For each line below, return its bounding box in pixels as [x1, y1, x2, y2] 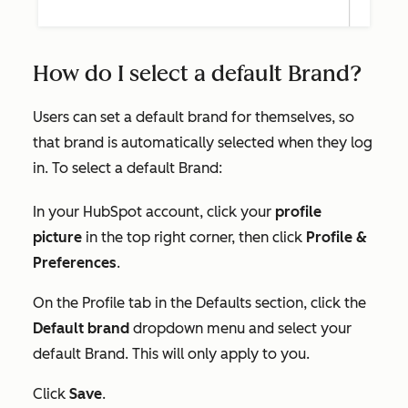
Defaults [196, 293, 251, 311]
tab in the [128, 293, 196, 311]
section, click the [251, 293, 366, 311]
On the [33, 293, 82, 311]
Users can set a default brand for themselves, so [33, 107, 354, 126]
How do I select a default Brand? [33, 59, 362, 87]
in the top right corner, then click [82, 228, 306, 246]
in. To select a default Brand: [33, 158, 222, 177]
